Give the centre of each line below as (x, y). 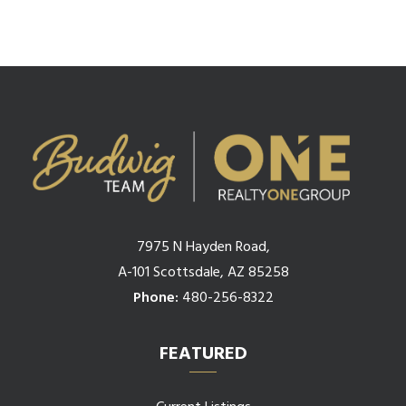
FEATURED (203, 354)
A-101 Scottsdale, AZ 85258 (203, 273)
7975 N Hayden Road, (203, 247)
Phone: (155, 298)
